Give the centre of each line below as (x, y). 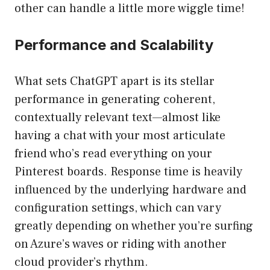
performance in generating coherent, (115, 100)
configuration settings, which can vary (118, 208)
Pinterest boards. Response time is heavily (128, 172)
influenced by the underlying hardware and (130, 190)
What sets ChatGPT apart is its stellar (115, 82)
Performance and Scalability (114, 45)
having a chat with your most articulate (120, 136)
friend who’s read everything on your (113, 154)
